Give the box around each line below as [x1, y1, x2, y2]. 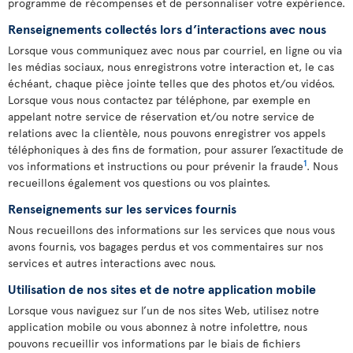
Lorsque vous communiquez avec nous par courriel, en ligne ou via [8, 43, 342, 58]
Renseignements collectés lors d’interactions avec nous [8, 20, 326, 37]
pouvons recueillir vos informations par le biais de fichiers [8, 336, 300, 351]
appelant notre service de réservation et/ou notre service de [8, 109, 314, 124]
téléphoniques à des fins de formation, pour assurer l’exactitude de [8, 142, 344, 157]
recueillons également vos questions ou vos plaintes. [8, 175, 270, 190]
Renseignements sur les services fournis [8, 199, 236, 217]
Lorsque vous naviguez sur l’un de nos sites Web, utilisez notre [8, 303, 319, 318]
